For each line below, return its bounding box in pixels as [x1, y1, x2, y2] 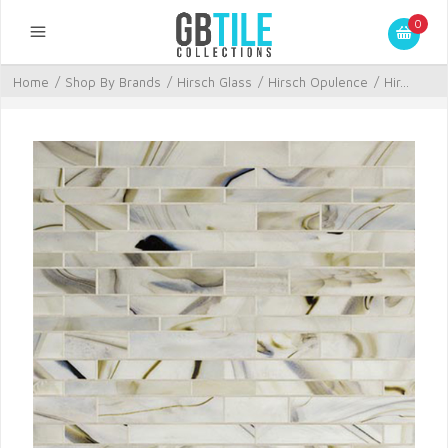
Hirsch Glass [177, 74, 252, 90]
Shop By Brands [65, 74, 161, 90]
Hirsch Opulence [268, 74, 368, 90]
